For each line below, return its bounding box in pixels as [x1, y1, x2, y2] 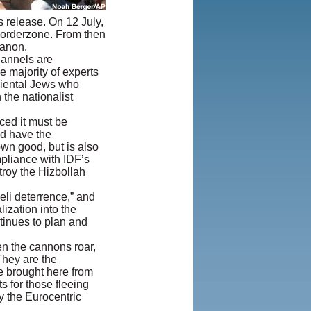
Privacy [108, 42, 146, 54]
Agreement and [108, 30, 185, 42]
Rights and [108, 67, 162, 79]
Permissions [108, 80, 170, 92]
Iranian [108, 5, 143, 17]
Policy [108, 55, 140, 67]
